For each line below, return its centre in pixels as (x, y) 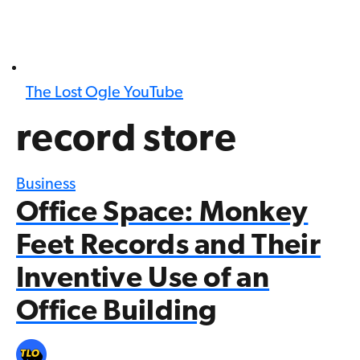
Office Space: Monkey (162, 214)
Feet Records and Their (169, 247)
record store (126, 141)
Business (46, 185)
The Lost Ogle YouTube (104, 94)
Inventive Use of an (143, 280)
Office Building (117, 313)
